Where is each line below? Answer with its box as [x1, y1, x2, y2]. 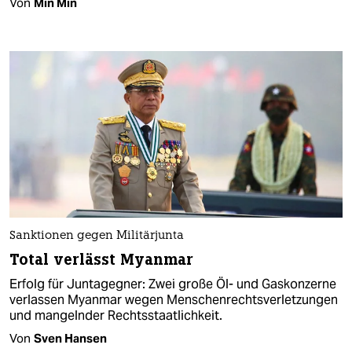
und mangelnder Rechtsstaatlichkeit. [9, 306, 222, 324]
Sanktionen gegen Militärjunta [9, 229, 184, 242]
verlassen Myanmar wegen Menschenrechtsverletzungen [9, 291, 338, 308]
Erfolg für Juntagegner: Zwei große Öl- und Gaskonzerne [9, 275, 336, 292]
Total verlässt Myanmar [9, 249, 194, 269]
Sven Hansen [34, 330, 107, 346]
